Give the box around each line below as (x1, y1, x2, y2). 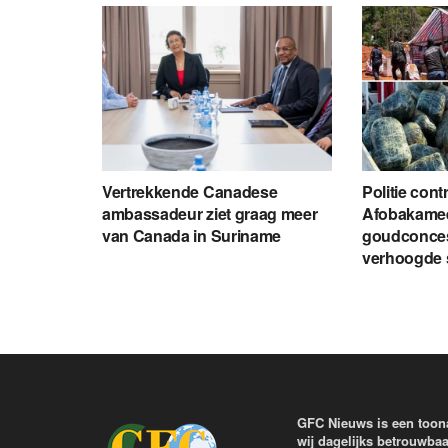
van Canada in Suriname (102, 223, 281, 247)
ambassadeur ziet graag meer (102, 201, 318, 225)
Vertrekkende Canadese (102, 179, 278, 203)
